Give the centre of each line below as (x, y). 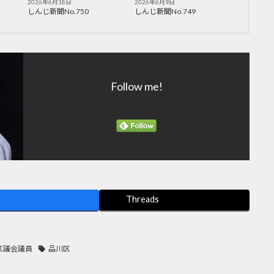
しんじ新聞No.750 (58, 12)
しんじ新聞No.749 (165, 12)
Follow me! (136, 87)
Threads (143, 199)
